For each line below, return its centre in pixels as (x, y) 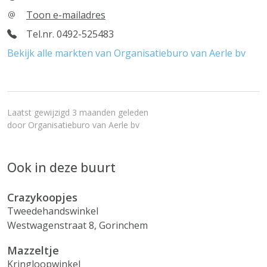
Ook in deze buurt (61, 167)
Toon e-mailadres (66, 15)
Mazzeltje (33, 250)
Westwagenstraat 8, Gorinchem (77, 225)
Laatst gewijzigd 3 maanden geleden (78, 112)
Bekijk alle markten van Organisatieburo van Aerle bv (126, 53)
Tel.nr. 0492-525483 (70, 34)
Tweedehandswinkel (53, 211)
